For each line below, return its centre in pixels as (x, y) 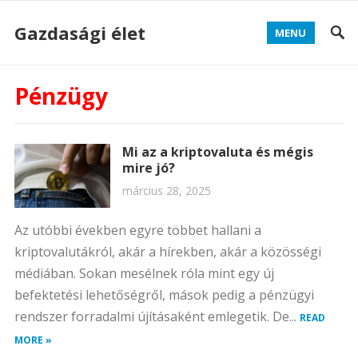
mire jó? (148, 168)
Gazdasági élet (80, 33)
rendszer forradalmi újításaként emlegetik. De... (157, 316)
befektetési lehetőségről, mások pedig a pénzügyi (164, 295)
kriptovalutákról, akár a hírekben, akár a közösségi (167, 252)
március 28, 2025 (166, 191)
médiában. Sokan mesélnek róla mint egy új (144, 273)
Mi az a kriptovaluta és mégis (217, 152)
